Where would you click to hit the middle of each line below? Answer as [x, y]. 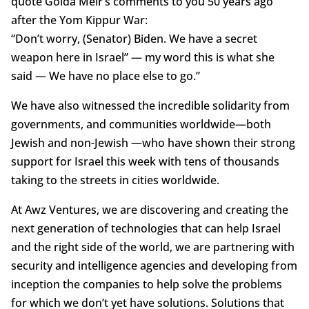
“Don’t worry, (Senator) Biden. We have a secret [134, 39]
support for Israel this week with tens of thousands [145, 162]
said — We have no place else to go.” [105, 76]
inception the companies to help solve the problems [146, 285]
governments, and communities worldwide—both [141, 124]
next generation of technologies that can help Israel [146, 229]
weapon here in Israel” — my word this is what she [142, 58]
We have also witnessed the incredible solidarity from [150, 106]
